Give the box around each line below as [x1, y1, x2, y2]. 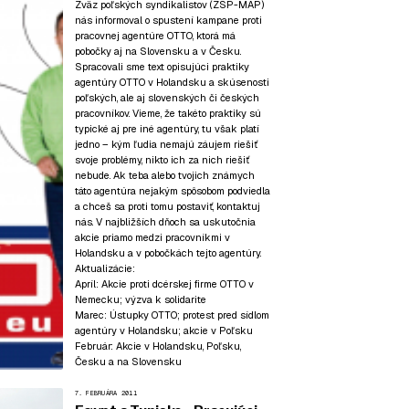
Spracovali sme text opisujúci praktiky [74, 59, 249, 73]
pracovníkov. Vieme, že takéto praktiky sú [74, 106, 261, 120]
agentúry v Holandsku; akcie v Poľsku [74, 323, 253, 337]
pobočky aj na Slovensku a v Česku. [74, 44, 241, 58]
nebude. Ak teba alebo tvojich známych [74, 168, 255, 182]
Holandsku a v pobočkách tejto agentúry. [74, 246, 261, 259]
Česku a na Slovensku [74, 354, 182, 368]
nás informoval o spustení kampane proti [74, 13, 262, 26]
